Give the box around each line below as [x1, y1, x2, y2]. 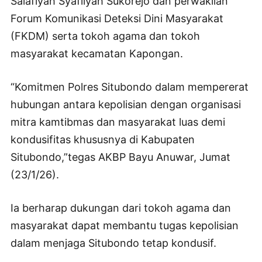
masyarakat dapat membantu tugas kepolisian [11, 219, 239, 232]
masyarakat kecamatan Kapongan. [11, 47, 183, 60]
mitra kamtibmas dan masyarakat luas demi [11, 116, 225, 129]
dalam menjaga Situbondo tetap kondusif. [11, 237, 216, 250]
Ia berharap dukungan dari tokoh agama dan [11, 202, 231, 215]
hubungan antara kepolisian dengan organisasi [11, 98, 241, 111]
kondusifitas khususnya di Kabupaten [11, 133, 195, 146]
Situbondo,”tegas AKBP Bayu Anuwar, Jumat [11, 151, 230, 164]
